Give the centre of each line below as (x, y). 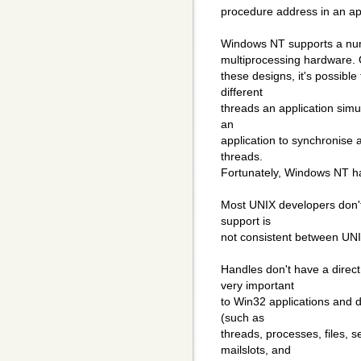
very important (257, 286)
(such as (243, 318)
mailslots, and (256, 350)
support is (246, 221)
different (242, 92)
